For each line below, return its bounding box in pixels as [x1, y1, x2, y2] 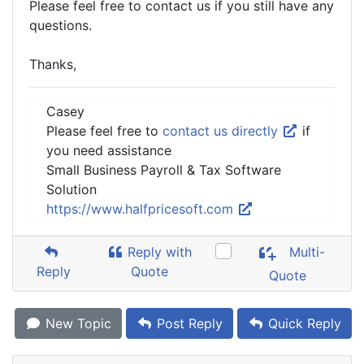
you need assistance [46, 142, 171, 158]
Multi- [285, 244, 326, 261]
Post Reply [153, 315, 223, 331]
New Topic [41, 315, 111, 331]
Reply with [123, 244, 193, 260]
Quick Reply [264, 315, 341, 331]
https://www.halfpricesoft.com [46, 201, 237, 217]
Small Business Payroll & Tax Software [46, 162, 281, 178]
